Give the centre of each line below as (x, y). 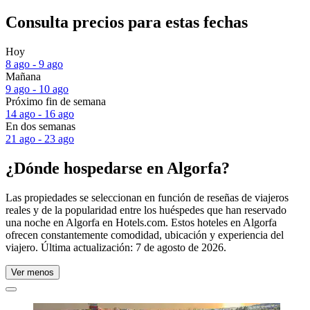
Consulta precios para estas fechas (127, 22)
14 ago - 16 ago (40, 114)
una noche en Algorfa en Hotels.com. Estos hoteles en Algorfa (141, 222)
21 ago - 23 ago (40, 139)
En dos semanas (40, 127)
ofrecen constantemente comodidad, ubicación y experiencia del (145, 235)
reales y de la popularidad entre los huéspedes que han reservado (146, 210)
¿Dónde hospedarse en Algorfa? (118, 168)
